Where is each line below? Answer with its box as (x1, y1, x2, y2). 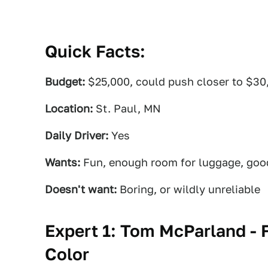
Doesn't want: (45, 183, 117, 196)
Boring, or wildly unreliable (117, 183, 260, 196)
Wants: (45, 156, 80, 169)
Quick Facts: (45, 41, 145, 61)
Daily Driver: (45, 129, 108, 142)
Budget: (45, 75, 85, 88)
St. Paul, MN (93, 102, 161, 115)
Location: (45, 102, 93, 115)
